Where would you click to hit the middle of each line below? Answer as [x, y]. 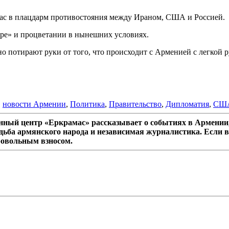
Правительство [135, 104]
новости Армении [34, 104]
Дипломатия [187, 104]
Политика [87, 104]
